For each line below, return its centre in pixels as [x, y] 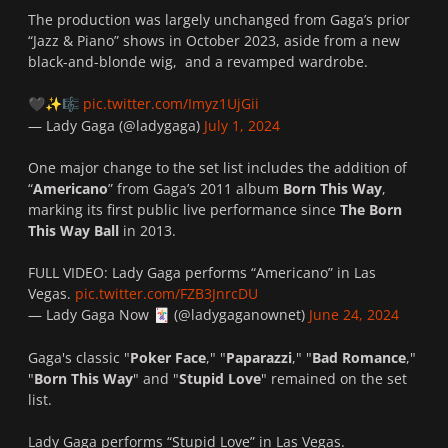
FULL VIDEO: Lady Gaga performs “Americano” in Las [202, 272]
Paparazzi [259, 357]
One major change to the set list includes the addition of [217, 167]
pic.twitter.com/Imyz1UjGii [171, 103]
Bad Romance [359, 357]
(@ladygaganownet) [239, 314]
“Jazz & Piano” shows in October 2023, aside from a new [214, 40]
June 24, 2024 [354, 314]
